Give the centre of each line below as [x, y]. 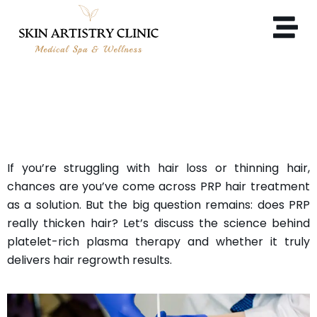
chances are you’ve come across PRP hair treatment [158, 186]
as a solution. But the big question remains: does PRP [158, 204]
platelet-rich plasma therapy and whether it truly [158, 241]
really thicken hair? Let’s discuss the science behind [158, 223]
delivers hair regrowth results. [90, 260]
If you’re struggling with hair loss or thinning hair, [158, 168]
